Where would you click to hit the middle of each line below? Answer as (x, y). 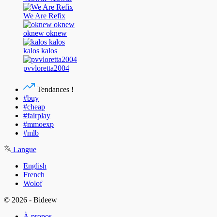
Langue (24, 149)
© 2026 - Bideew (31, 200)
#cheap (34, 107)
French (34, 174)
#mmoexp (39, 124)
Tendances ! (54, 89)
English (35, 166)
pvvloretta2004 (46, 68)
